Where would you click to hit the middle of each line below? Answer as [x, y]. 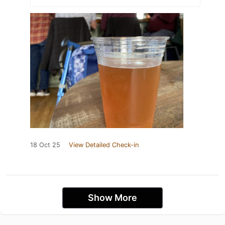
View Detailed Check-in [104, 145]
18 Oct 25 [45, 145]
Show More [113, 198]
